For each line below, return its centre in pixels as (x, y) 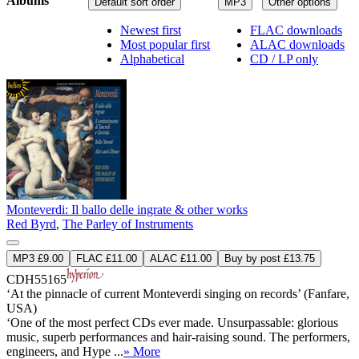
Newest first (151, 30)
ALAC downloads (297, 44)
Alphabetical (152, 58)
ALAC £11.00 (181, 258)
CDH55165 (36, 279)
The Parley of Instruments (128, 224)
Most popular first (165, 44)
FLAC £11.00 (107, 258)
